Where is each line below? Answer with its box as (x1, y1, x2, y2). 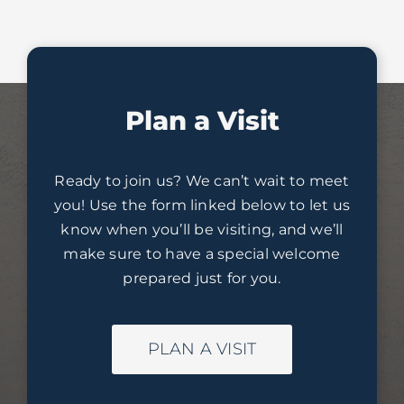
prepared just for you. (123, 270, 281, 288)
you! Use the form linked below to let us (53, 197, 351, 215)
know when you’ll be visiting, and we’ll (60, 221, 344, 239)
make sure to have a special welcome (63, 245, 341, 263)
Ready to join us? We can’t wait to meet (54, 172, 350, 190)
